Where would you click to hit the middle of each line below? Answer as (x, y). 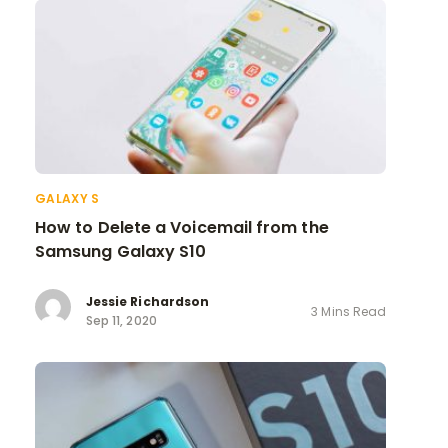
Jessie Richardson (148, 301)
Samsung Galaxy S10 (121, 251)
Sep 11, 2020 (121, 320)
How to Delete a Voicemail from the (182, 227)
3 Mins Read (348, 311)
